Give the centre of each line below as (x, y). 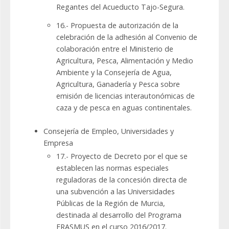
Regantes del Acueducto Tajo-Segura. (120, 7)
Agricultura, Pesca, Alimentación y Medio (125, 61)
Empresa (58, 143)
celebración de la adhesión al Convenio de (127, 37)
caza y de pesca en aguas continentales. (124, 108)
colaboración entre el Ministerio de (115, 49)
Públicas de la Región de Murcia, (111, 203)
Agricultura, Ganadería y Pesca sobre (118, 84)
